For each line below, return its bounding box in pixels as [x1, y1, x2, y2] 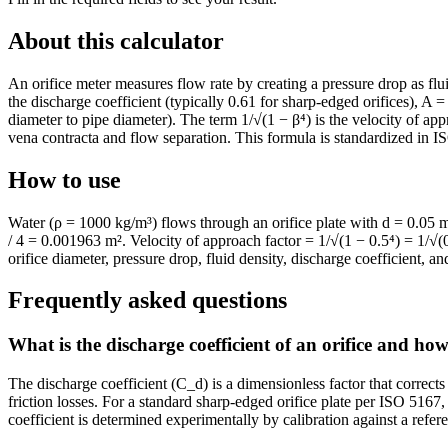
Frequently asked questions [8, 287, 287, 314]
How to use [8, 166, 121, 193]
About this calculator [8, 27, 224, 54]
